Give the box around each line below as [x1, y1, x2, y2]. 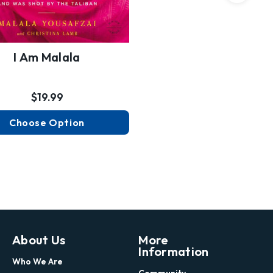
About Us [12, 232, 66, 248]
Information [138, 244, 209, 260]
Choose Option [9, 116, 85, 129]
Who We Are [12, 256, 63, 268]
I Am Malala [13, 49, 80, 65]
